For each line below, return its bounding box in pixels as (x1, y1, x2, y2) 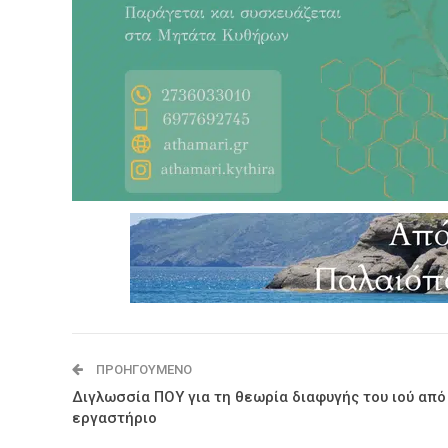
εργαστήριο (72, 408, 157, 427)
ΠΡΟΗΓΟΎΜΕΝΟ (93, 361, 192, 377)
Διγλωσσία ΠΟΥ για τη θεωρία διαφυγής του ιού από (72, 387, 446, 406)
